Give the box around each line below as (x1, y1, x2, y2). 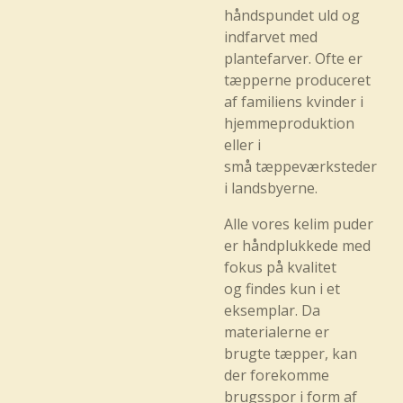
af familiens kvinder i (224, 92, 363, 112)
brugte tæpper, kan (224, 344, 357, 363)
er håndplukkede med (224, 236, 371, 255)
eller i (224, 135, 261, 155)
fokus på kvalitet (224, 257, 336, 277)
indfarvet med (224, 27, 318, 47)
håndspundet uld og (224, 5, 360, 25)
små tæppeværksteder (224, 157, 377, 176)
